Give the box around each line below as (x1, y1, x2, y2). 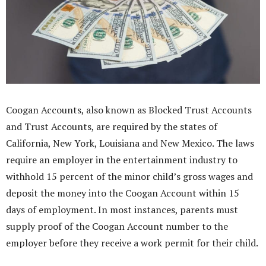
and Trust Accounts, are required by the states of (6, 120, 217, 134)
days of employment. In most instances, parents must (6, 203, 238, 217)
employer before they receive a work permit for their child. (6, 236, 258, 250)
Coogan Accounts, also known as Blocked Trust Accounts (6, 103, 252, 117)
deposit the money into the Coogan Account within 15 (6, 186, 239, 200)
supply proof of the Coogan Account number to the (6, 220, 228, 233)
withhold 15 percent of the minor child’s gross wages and (6, 170, 253, 183)
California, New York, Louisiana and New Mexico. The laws (6, 137, 254, 150)
